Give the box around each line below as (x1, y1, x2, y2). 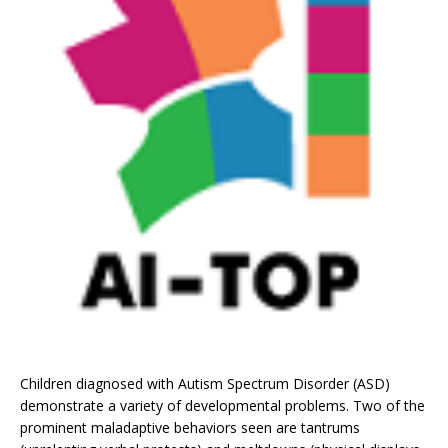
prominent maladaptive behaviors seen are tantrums (20, 418, 360, 437)
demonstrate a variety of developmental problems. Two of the (20, 396, 425, 415)
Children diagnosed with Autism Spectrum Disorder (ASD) (20, 374, 390, 393)
